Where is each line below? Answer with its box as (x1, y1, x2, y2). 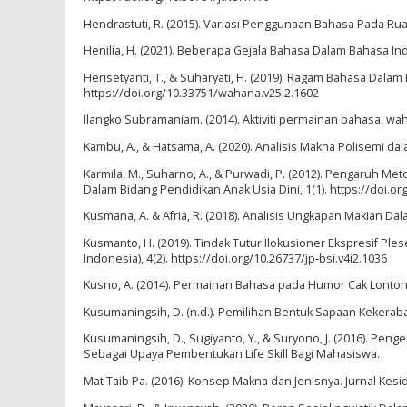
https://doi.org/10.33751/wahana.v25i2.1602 (84, 84, 319, 101)
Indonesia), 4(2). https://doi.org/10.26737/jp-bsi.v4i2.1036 (84, 250, 387, 266)
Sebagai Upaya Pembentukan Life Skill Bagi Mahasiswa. (84, 346, 380, 362)
